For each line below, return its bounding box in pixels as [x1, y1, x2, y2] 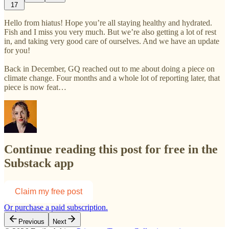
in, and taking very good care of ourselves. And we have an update [4, 36, 219, 45]
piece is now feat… [4, 82, 66, 91]
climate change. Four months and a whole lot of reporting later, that [4, 73, 220, 82]
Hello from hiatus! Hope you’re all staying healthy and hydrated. [4, 18, 212, 27]
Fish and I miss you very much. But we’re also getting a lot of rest [4, 27, 216, 36]
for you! [4, 45, 30, 55]
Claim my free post [15, 187, 82, 196]
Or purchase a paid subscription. [4, 203, 108, 212]
